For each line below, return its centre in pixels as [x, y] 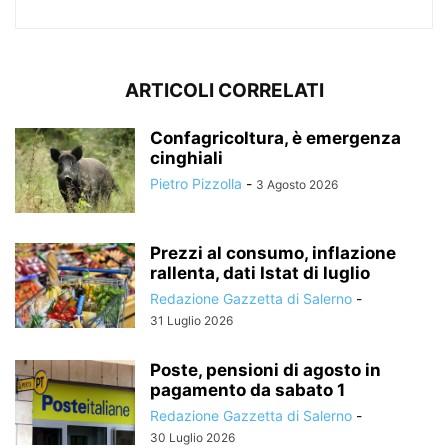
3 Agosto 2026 [297, 185]
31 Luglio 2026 [191, 321]
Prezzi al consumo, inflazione [273, 253]
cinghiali [186, 158]
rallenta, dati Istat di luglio [260, 273]
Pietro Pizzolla [196, 184]
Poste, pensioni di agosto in [265, 370]
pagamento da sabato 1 [247, 390]
